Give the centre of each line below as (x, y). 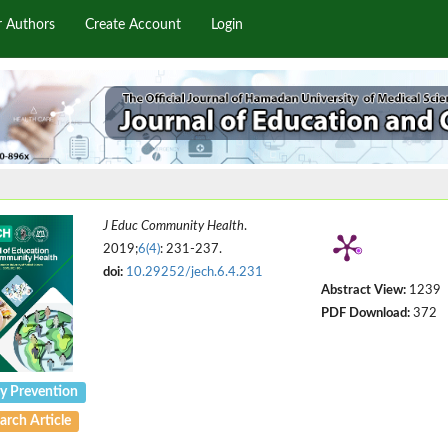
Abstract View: (363, 290)
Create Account (132, 25)
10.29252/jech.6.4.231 (195, 272)
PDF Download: (365, 313)
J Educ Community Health (174, 226)
